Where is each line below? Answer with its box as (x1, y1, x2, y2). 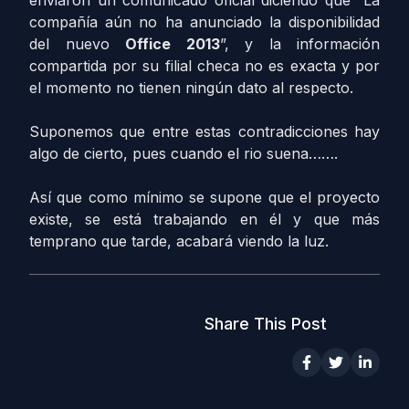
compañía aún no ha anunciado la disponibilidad (29, 13, 380, 31)
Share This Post (204, 314, 327, 333)
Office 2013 (125, 35, 220, 53)
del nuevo (29, 35, 125, 53)
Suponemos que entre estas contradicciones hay (29, 122, 380, 141)
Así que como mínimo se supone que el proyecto (29, 188, 380, 206)
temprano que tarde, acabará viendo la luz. (29, 232, 329, 250)
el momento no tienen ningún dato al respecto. (29, 79, 353, 97)
